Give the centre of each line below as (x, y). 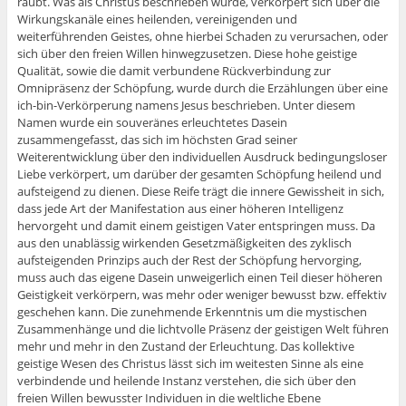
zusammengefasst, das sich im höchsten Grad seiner (157, 140)
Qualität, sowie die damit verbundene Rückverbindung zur (174, 71)
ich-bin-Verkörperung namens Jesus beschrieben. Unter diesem (186, 106)
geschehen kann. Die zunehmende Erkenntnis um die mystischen (192, 312)
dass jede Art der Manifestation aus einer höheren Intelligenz (180, 209)
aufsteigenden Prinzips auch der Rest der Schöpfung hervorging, (189, 261)
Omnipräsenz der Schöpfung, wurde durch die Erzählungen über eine (202, 88)
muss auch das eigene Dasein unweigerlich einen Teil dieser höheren (199, 278)
